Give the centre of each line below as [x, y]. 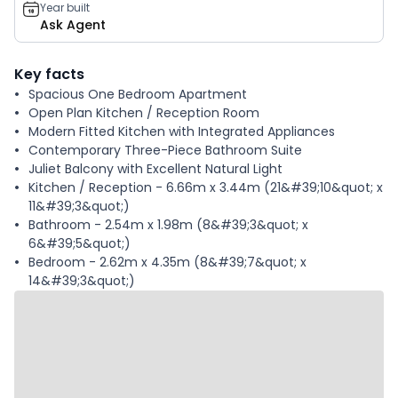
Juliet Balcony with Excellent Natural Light [155, 168]
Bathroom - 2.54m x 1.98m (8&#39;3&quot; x [168, 224]
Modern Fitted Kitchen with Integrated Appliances [182, 131]
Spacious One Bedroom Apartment [138, 94]
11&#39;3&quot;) [79, 206]
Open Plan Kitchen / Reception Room [144, 112]
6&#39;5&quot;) [80, 243]
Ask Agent [73, 24]
